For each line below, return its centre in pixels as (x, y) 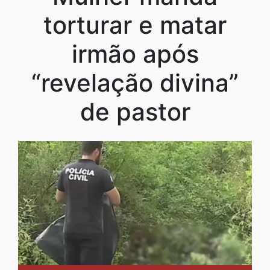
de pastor (135, 111)
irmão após (135, 54)
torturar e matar (135, 25)
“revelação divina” (135, 83)
